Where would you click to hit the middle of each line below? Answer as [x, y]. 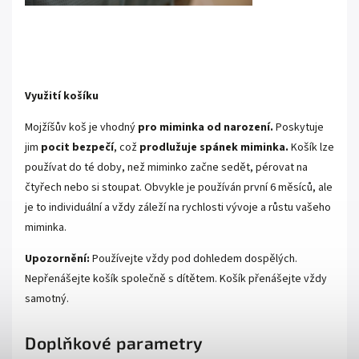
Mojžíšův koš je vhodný [81, 128]
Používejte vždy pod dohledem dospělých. [194, 259]
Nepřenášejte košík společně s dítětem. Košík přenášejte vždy [176, 279]
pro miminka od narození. [206, 128]
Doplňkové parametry [114, 343]
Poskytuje [298, 128]
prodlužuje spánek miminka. [214, 148]
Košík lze [311, 148]
